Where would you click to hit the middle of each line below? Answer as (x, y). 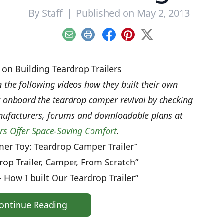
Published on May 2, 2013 (133, 13)
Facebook (126, 40)
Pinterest (144, 40)
